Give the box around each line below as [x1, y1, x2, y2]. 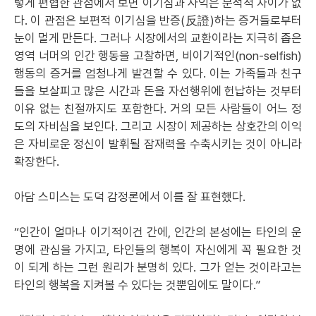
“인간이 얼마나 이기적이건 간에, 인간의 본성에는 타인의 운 [14, 225, 302, 239]
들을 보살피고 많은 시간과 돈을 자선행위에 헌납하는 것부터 [14, 84, 302, 98]
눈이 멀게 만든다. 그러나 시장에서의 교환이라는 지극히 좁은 [14, 31, 302, 45]
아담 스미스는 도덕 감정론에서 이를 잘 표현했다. [14, 190, 245, 204]
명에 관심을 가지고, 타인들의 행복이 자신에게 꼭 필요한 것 [14, 243, 302, 257]
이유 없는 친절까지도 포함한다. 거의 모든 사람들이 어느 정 [14, 102, 302, 116]
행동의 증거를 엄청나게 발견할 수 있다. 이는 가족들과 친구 [14, 66, 302, 80]
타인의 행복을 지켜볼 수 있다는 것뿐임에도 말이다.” [14, 278, 260, 292]
